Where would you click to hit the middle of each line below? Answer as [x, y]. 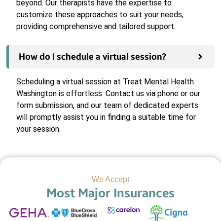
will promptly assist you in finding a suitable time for [106, 117]
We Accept [110, 180]
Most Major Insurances [110, 193]
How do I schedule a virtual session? [92, 57]
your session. [38, 129]
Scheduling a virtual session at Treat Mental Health [105, 82]
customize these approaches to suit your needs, [100, 15]
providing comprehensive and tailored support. [96, 27]
